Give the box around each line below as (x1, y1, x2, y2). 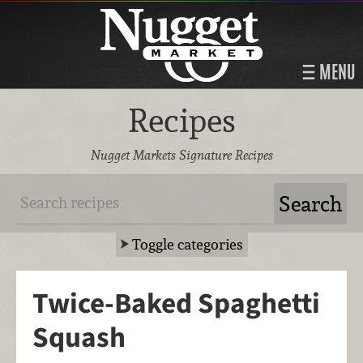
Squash (32, 318, 126, 359)
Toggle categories (131, 234, 243, 254)
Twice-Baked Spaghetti (32, 284, 320, 325)
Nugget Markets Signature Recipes (90, 146, 273, 164)
